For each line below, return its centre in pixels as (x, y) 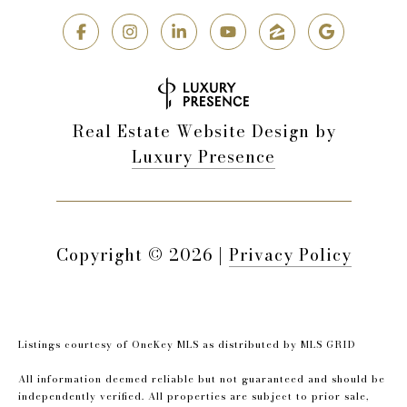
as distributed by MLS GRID (278, 345)
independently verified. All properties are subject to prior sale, (194, 397)
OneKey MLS (165, 345)
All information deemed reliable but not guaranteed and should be (202, 379)
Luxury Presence (203, 157)
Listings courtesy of (75, 345)
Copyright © (109, 255)
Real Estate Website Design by (203, 132)
